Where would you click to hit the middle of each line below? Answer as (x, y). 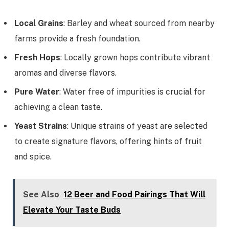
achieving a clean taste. (58, 107)
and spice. (33, 156)
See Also (41, 195)
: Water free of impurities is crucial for (132, 91)
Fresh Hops (37, 57)
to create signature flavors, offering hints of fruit (108, 141)
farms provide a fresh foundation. (77, 38)
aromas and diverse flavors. (65, 73)
